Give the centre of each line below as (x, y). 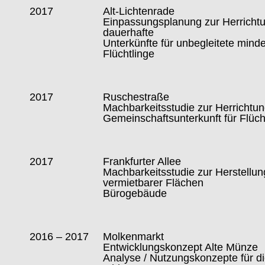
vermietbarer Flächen (153, 183)
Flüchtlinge (129, 54)
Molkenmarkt (134, 237)
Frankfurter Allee (142, 162)
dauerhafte (129, 33)
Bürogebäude (135, 194)
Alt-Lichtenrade (139, 12)
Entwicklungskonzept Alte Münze (181, 248)
